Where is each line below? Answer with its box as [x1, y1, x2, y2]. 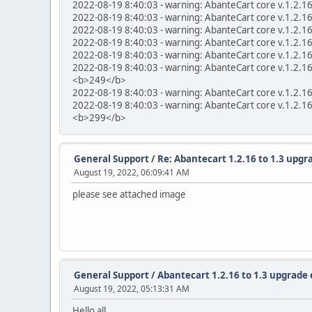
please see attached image [72, 188, 186, 201]
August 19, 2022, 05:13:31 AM [74, 283, 189, 295]
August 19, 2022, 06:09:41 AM [74, 166, 189, 178]
